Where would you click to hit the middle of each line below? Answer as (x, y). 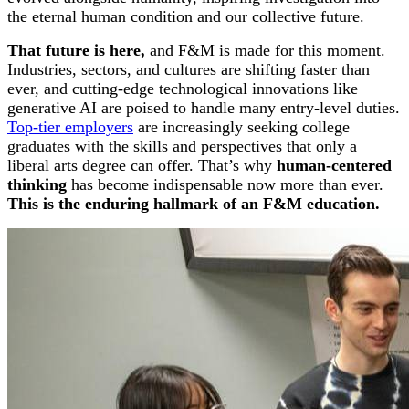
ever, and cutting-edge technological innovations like (183, 88)
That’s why (237, 165)
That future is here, (76, 50)
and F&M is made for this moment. (265, 50)
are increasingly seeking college (241, 126)
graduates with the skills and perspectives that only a (182, 146)
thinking (37, 184)
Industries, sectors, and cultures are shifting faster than (189, 69)
